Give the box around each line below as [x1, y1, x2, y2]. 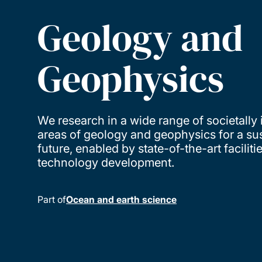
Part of [37, 193, 66, 205]
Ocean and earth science [66, 193, 177, 205]
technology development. [37, 156, 174, 170]
